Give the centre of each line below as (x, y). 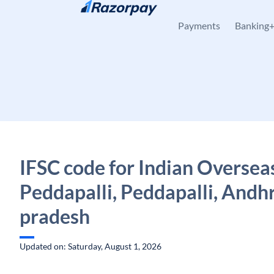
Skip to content (58, 16)
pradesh (55, 216)
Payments (199, 25)
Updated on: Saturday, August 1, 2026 (91, 246)
